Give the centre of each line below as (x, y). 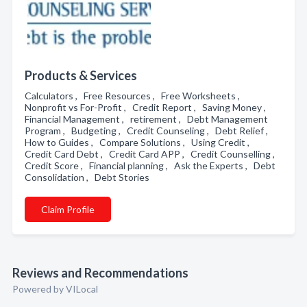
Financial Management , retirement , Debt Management (146, 119)
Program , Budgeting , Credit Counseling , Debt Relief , (148, 131)
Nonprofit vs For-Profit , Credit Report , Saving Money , (147, 107)
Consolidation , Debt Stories (89, 177)
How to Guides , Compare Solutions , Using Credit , (139, 142)
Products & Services (81, 75)
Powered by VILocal (55, 289)
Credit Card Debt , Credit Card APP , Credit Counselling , (152, 154)
